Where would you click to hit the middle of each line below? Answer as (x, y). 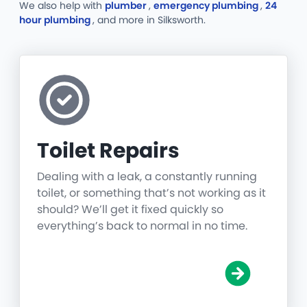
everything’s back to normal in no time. (142, 226)
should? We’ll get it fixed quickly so (130, 210)
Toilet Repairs (108, 151)
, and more (120, 20)
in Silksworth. (176, 20)
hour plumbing (56, 20)
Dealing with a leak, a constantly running (147, 177)
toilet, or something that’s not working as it (151, 193)
